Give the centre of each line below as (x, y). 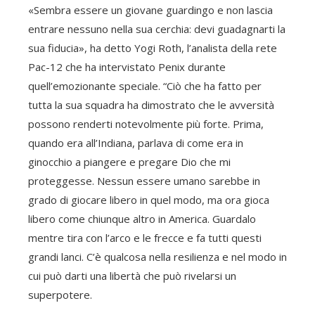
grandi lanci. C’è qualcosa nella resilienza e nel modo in (157, 257)
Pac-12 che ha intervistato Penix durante (127, 67)
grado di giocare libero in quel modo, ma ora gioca (149, 200)
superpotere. (60, 295)
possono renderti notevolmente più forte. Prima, (146, 124)
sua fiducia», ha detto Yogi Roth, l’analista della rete (153, 48)
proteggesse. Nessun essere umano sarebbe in (144, 181)
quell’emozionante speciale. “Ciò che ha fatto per (145, 86)
